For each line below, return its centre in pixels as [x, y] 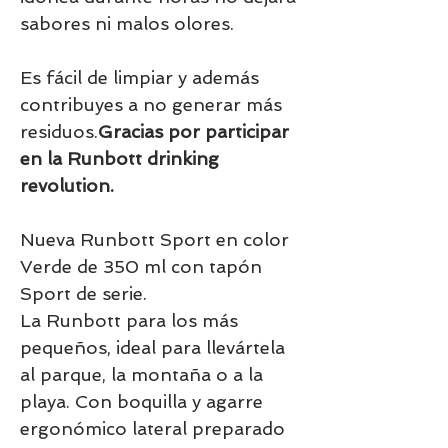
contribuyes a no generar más [151, 104]
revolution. [67, 185]
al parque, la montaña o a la [141, 374]
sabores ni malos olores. [127, 23]
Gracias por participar [193, 131]
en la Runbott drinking [119, 158]
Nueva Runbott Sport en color [154, 239]
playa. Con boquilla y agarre [141, 401]
